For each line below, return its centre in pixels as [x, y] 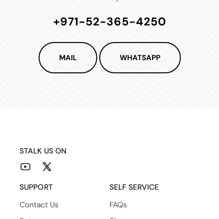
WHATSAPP [140, 58]
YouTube [33, 172]
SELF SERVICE [134, 187]
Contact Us [39, 205]
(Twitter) [54, 184]
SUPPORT [36, 187]
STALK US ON [43, 151]
